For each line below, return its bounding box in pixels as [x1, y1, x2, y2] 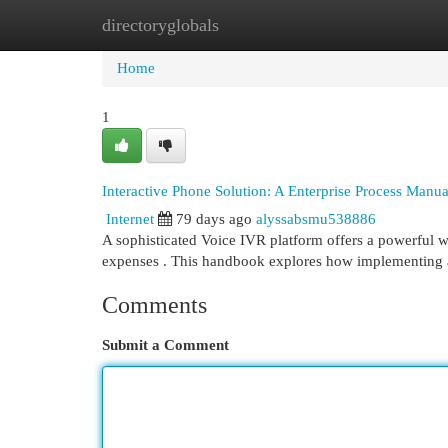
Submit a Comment [102, 337, 229, 353]
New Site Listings [200, 17, 309, 33]
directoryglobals [102, 15, 219, 35]
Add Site [339, 17, 393, 33]
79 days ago [176, 211, 252, 227]
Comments [102, 292, 207, 318]
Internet [106, 211, 154, 227]
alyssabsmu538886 [256, 211, 376, 227]
